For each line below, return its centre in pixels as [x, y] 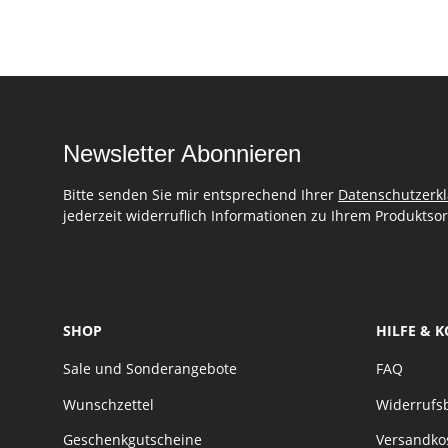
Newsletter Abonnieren [182, 153]
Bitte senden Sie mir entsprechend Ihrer [200, 194]
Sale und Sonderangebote [150, 369]
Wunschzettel [108, 404]
